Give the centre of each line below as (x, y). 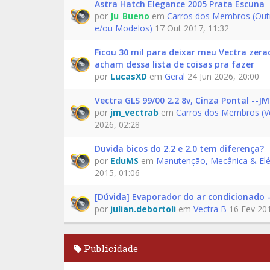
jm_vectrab (134, 112)
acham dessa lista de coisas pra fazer (174, 64)
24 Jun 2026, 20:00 (222, 76)
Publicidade (110, 248)
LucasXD (129, 76)
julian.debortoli (143, 209)
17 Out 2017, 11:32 (191, 28)
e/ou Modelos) (124, 28)
